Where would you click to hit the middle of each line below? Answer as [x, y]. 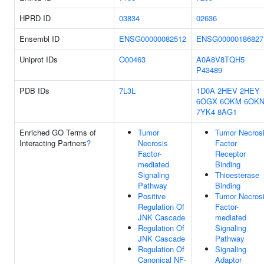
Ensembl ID [39, 39]
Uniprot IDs [39, 59]
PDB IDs [34, 90]
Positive [152, 196]
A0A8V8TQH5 [220, 59]
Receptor [230, 154]
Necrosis [153, 143]
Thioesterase [237, 175]
